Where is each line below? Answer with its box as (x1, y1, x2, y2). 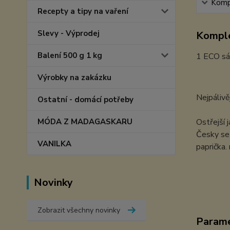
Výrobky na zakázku (37, 72, 111, 83)
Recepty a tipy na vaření (37, 6, 128, 16)
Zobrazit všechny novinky (37, 205, 120, 215)
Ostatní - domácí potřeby (37, 94, 133, 105)
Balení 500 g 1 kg (37, 50, 102, 61)
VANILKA (37, 139, 71, 149)
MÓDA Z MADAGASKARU (37, 117, 132, 127)
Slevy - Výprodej (37, 28, 100, 39)
